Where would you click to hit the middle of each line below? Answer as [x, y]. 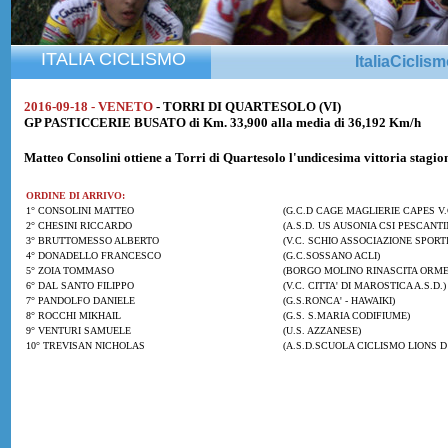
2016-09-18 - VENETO [88, 106]
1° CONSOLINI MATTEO [80, 210]
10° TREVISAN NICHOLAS [85, 345]
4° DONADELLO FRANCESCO [93, 255]
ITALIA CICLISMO [113, 59]
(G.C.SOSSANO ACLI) [330, 255]
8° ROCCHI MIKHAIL [73, 315]
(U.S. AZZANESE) [320, 330]
